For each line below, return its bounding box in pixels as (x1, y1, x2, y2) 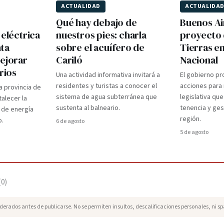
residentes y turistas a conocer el (56, 81, 157, 91)
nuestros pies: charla (56, 28, 146, 42)
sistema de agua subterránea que (56, 92, 157, 102)
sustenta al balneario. (56, 103, 120, 113)
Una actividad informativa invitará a (56, 70, 160, 80)
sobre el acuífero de (56, 40, 145, 54)
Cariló (56, 53, 82, 67)
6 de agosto (56, 117, 84, 125)
